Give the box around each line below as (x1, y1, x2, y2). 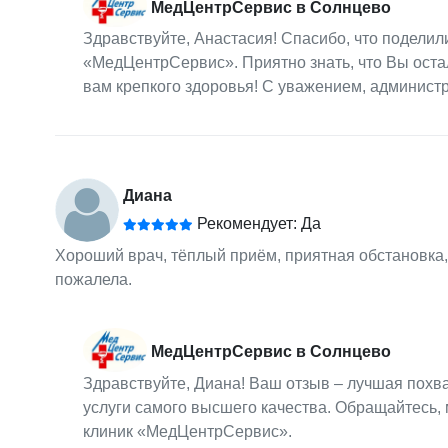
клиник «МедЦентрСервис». (82, 422, 292, 440)
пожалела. (54, 271, 132, 289)
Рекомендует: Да (192, 215, 321, 233)
